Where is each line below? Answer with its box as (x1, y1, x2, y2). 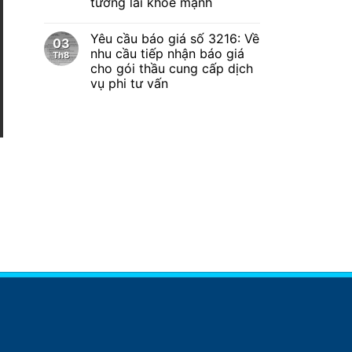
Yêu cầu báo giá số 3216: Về (90, 31, 259, 47)
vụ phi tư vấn (90, 75, 168, 92)
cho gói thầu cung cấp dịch (90, 60, 253, 77)
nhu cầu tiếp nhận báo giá (90, 46, 244, 62)
